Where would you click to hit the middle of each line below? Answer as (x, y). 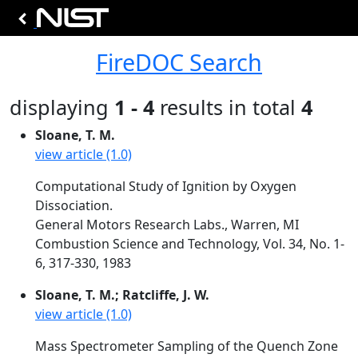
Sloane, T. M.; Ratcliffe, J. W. (122, 295)
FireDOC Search (179, 62)
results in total (228, 107)
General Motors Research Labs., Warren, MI (167, 225)
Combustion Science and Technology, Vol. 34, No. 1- (190, 244)
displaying (62, 107)
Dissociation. (74, 205)
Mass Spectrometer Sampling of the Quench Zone (187, 346)
